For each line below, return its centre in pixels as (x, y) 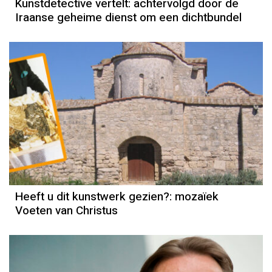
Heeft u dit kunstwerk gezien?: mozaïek (117, 197)
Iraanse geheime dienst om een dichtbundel (128, 18)
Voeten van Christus (66, 211)
